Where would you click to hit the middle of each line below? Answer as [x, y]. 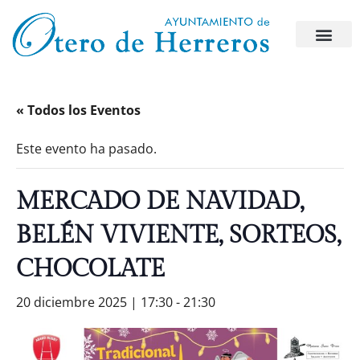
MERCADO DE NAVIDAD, [160, 202]
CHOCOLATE [90, 269]
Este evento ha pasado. [86, 149]
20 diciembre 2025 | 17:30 [94, 302]
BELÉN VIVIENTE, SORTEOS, [178, 235]
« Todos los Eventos [78, 110]
